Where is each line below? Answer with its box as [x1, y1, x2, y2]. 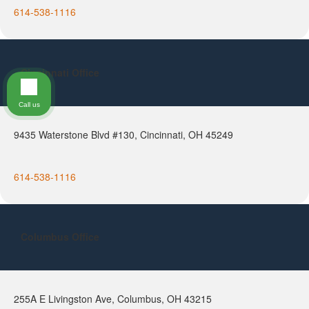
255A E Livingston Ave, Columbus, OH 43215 [14, 291, 212, 306]
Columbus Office [21, 230, 99, 244]
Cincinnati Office [21, 66, 99, 80]
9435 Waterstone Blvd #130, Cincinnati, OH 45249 [14, 127, 233, 141]
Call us [18, 101, 40, 108]
